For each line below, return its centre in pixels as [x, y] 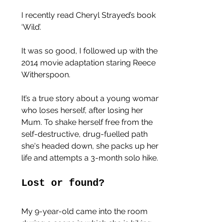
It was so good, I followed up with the [90, 51]
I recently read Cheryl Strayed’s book [89, 15]
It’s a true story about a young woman [92, 98]
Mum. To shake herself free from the [88, 122]
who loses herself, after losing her [83, 110]
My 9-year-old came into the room [85, 211]
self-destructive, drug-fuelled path [85, 134]
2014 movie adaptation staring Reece [89, 62]
